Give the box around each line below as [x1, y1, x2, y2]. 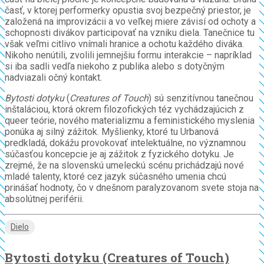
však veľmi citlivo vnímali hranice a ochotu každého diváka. [5, 38, 244, 50]
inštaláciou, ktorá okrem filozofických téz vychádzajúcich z [5, 104, 244, 115]
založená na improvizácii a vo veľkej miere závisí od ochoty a [5, 16, 256, 28]
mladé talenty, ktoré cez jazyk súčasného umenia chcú [5, 171, 226, 183]
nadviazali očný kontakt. [5, 72, 102, 84]
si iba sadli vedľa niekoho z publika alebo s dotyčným [5, 61, 225, 72]
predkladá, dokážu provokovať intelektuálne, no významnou [5, 137, 246, 149]
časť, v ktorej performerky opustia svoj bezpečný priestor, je [5, 5, 251, 16]
